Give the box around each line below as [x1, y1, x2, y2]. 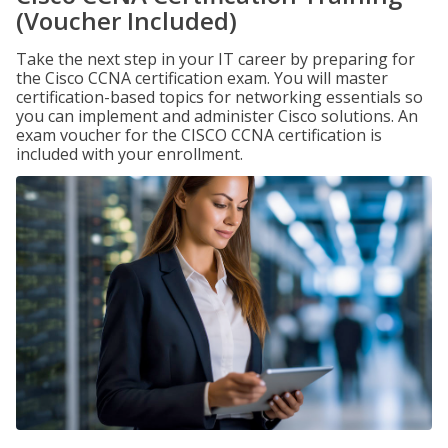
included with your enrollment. [16, 143, 243, 165]
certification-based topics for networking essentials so [16, 86, 423, 108]
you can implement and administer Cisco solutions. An [16, 105, 418, 127]
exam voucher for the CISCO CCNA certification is [16, 124, 382, 146]
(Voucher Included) [16, 4, 237, 37]
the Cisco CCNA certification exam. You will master [16, 67, 388, 89]
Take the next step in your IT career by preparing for [16, 48, 415, 70]
